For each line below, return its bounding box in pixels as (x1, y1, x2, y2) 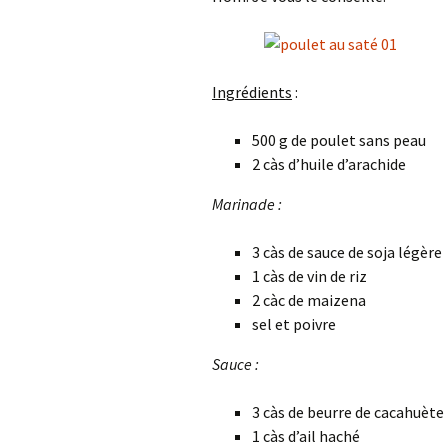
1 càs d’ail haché (252, 426, 360, 446)
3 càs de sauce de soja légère (252, 242, 442, 262)
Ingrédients (212, 82, 292, 102)
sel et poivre (252, 314, 336, 334)
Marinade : (212, 194, 282, 214)
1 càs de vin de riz (252, 266, 367, 286)
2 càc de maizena (252, 290, 366, 310)
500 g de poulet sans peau (252, 130, 426, 150)
